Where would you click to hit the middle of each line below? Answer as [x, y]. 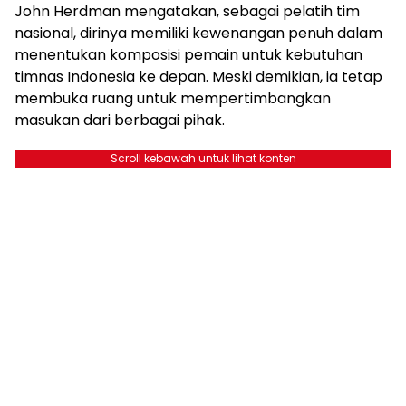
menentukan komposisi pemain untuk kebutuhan [188, 54]
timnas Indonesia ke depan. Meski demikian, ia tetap [198, 76]
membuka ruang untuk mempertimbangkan [173, 98]
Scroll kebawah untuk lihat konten [203, 158]
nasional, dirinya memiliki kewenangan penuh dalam [198, 33]
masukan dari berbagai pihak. [120, 120]
